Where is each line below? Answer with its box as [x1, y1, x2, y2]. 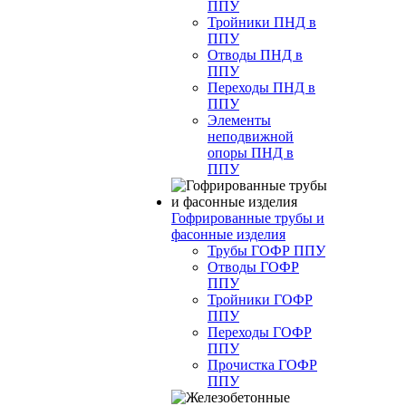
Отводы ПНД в [208, 47, 303, 63]
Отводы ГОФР [208, 259, 299, 275]
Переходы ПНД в [208, 80, 315, 95]
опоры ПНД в [208, 145, 294, 160]
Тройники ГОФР [208, 292, 313, 307]
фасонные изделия [171, 227, 285, 242]
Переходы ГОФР [208, 324, 312, 340]
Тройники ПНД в [208, 14, 316, 30]
